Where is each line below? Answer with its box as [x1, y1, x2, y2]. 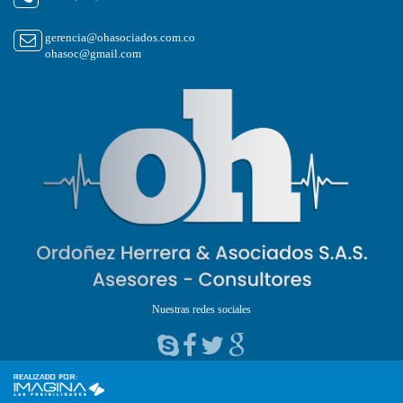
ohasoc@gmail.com [45, 47, 141, 61]
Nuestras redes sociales [152, 303, 251, 317]
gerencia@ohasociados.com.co [45, 31, 195, 45]
